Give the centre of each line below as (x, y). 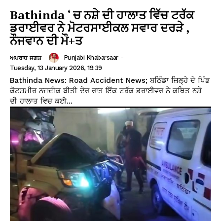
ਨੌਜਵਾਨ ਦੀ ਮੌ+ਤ (46, 40)
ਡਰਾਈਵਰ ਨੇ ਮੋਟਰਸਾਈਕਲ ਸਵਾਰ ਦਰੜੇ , (100, 27)
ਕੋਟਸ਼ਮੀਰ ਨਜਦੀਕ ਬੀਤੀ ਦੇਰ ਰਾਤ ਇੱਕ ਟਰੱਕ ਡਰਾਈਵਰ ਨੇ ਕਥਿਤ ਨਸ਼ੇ (106, 91)
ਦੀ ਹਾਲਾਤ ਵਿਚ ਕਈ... (41, 101)
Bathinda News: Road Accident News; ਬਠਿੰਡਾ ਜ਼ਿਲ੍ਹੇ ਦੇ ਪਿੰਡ (110, 80)
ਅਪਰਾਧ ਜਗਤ (26, 58)
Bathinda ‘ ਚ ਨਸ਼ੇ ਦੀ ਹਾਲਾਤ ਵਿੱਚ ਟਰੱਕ (102, 15)
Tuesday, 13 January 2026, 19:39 (56, 68)
